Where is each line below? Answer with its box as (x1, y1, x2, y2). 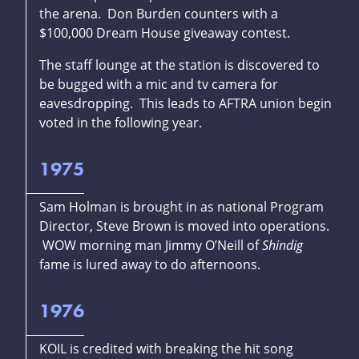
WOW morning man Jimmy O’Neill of (39, 236, 262, 255)
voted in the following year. (39, 114, 202, 132)
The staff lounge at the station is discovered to (39, 56, 320, 75)
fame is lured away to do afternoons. (39, 256, 260, 274)
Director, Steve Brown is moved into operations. (39, 217, 333, 236)
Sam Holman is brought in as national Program (39, 198, 324, 216)
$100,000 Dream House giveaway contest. (39, 24, 290, 42)
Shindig (262, 236, 303, 255)
